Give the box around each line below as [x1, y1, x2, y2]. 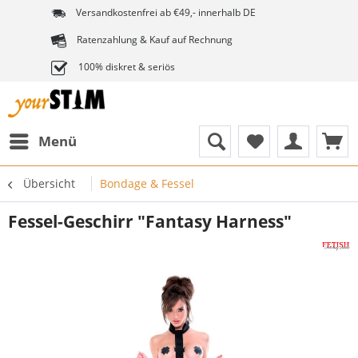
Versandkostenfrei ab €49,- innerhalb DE [74, 6, 256, 19]
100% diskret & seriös [76, 60, 175, 74]
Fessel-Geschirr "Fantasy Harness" [8, 210, 292, 233]
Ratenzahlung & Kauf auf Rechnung [74, 33, 233, 46]
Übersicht [23, 176, 75, 191]
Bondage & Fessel [100, 176, 194, 191]
